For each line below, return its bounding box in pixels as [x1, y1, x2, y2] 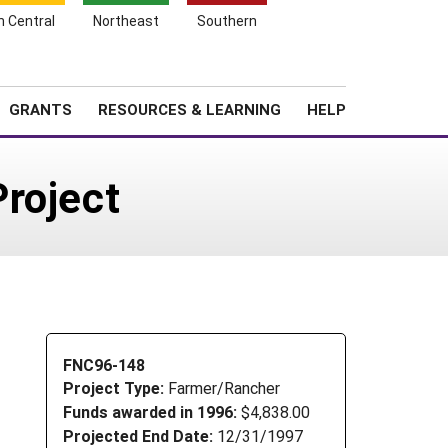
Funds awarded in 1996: [63, 401, 237, 423]
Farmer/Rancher [168, 377, 280, 399]
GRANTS [9, 99, 72, 119]
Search [347, 59, 404, 83]
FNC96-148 [63, 353, 145, 375]
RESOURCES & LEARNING [98, 99, 281, 119]
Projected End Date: [63, 424, 213, 446]
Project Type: [63, 377, 168, 399]
